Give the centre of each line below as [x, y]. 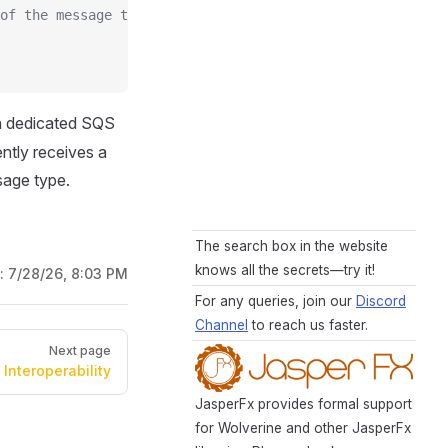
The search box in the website [291, 246]
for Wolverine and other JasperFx [303, 428]
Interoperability [57, 371]
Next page [80, 351]
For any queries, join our [275, 301]
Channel [221, 325]
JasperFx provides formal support [303, 404]
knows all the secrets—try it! [285, 270]
